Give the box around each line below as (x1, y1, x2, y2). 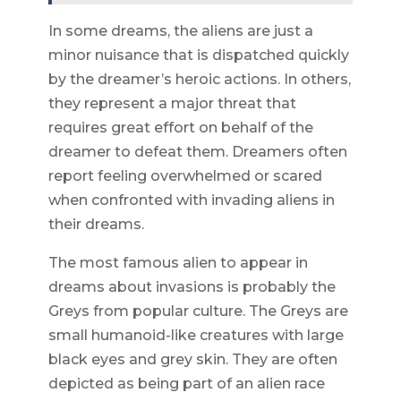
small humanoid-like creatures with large (47, 327, 344, 345)
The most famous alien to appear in (47, 254, 308, 272)
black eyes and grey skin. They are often (47, 351, 337, 369)
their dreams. (47, 216, 144, 234)
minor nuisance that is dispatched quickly (47, 47, 349, 64)
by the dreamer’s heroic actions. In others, (47, 71, 351, 89)
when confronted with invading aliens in (47, 192, 335, 209)
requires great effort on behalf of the (47, 119, 313, 137)
